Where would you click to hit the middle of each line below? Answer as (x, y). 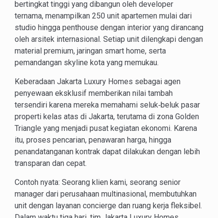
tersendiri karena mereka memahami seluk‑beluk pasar (107, 105)
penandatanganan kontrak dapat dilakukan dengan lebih (107, 151)
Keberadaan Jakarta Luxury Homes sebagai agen (98, 81)
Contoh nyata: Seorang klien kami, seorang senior (98, 182)
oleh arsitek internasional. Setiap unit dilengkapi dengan (109, 39)
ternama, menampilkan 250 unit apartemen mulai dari (103, 16)
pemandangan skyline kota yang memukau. (87, 62)
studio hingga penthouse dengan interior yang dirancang (109, 27)
